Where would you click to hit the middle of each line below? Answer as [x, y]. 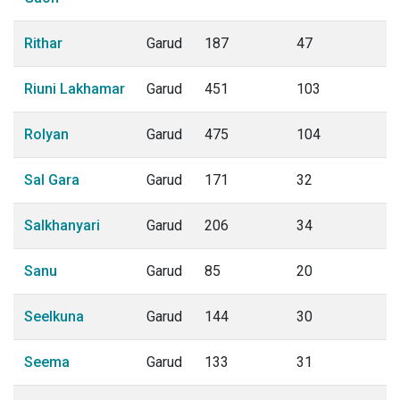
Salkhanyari [62, 225]
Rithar [43, 43]
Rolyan [46, 134]
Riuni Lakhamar [75, 89]
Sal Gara [52, 180]
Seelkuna [54, 317]
